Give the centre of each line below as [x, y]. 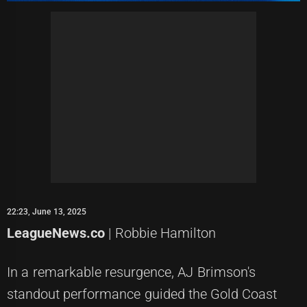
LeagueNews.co [56, 233]
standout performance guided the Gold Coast [142, 294]
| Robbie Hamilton [160, 233]
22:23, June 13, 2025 [47, 211]
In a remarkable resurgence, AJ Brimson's [131, 272]
